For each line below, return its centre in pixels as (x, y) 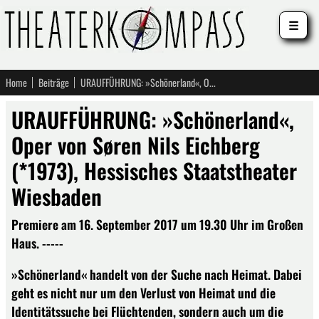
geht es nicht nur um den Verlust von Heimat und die (143, 292)
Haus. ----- (37, 243)
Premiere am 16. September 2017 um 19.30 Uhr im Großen (157, 224)
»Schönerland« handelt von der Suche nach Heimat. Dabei (157, 274)
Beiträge (54, 82)
